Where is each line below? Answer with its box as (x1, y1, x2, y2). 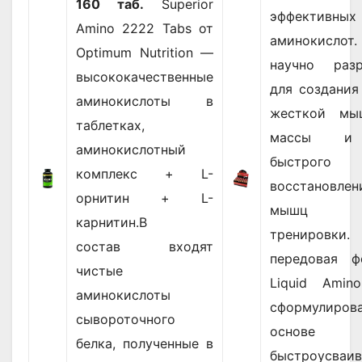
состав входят (76, 238, 213, 255)
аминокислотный (76, 141, 186, 158)
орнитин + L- (76, 190, 213, 207)
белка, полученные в (76, 335, 213, 352)
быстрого (270, 154, 331, 170)
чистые (76, 263, 123, 280)
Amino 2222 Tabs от (76, 20, 213, 37)
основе (270, 323, 315, 340)
